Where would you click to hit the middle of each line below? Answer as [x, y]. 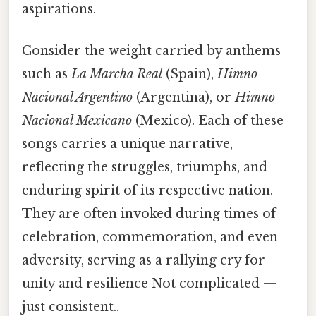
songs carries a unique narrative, [127, 144]
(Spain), [190, 74]
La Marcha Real [117, 74]
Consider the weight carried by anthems [151, 51]
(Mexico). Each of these [208, 121]
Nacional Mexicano [77, 121]
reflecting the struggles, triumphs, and [145, 168]
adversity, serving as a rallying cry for [144, 261]
